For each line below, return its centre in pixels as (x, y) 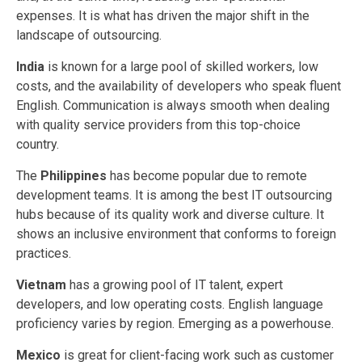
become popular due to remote (219, 176)
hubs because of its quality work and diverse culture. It (170, 215)
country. (38, 145)
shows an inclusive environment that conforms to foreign (176, 234)
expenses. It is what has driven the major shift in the (163, 16)
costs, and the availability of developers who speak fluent (179, 86)
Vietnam (43, 285)
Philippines (75, 176)
